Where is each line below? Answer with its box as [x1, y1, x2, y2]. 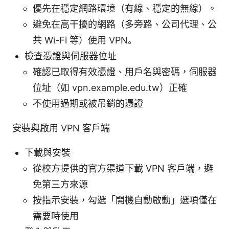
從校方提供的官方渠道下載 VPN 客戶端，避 [33, 163, 213, 174]
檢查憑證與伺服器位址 [25, 50, 117, 61]
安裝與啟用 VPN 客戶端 [12, 122, 110, 133]
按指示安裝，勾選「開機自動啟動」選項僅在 [33, 194, 217, 205]
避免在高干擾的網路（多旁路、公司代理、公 [33, 18, 217, 30]
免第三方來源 [33, 178, 88, 190]
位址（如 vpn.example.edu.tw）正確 [33, 82, 187, 93]
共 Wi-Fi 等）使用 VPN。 [33, 34, 137, 45]
